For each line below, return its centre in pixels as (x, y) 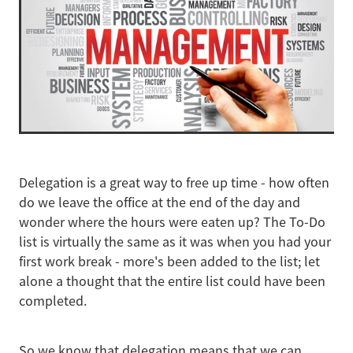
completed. (53, 301)
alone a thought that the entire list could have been (172, 281)
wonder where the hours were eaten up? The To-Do (172, 222)
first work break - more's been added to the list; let (169, 261)
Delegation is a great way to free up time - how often (174, 182)
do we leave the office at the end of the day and (160, 202)
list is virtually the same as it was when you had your (175, 242)
